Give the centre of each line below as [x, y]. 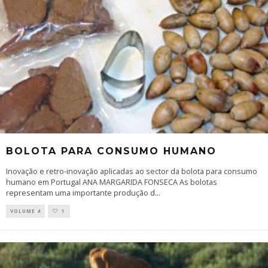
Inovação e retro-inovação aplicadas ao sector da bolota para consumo [132, 172]
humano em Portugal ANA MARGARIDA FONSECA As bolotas [112, 182]
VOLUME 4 [25, 211]
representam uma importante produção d [80, 193]
